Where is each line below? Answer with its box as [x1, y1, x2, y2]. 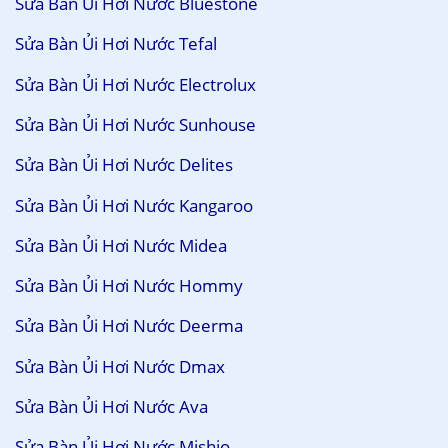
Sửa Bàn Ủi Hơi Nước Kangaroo [15, 193, 253, 217]
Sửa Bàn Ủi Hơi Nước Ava [15, 394, 208, 418]
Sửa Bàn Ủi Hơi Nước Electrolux [15, 72, 256, 96]
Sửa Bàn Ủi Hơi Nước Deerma [15, 314, 243, 338]
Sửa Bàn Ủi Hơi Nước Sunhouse [15, 112, 256, 136]
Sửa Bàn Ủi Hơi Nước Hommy [15, 274, 243, 298]
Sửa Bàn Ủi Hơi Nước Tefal [15, 32, 217, 56]
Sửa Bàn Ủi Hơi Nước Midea [15, 233, 227, 257]
